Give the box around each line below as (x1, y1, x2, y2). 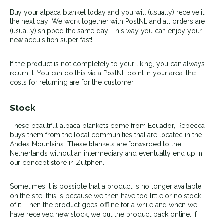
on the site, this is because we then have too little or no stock (10, 191, 201, 200)
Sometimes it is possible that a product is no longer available (10, 182, 201, 190)
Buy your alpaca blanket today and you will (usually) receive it (10, 8, 204, 16)
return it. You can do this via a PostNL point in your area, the (10, 69, 196, 77)
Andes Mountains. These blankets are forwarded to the (10, 140, 181, 148)
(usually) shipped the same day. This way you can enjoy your (10, 26, 202, 35)
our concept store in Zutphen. (10, 158, 104, 166)
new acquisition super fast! (10, 36, 92, 44)
